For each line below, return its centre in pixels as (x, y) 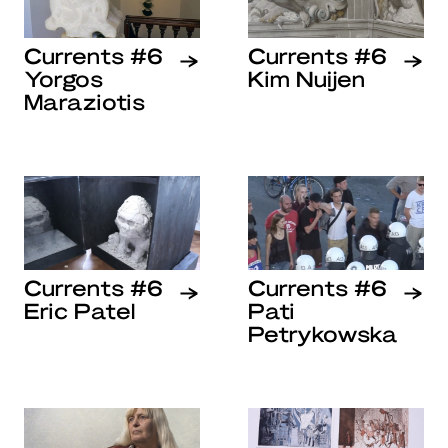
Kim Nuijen (306, 78)
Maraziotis (84, 101)
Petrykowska (322, 333)
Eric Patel (79, 310)
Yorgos (63, 78)
